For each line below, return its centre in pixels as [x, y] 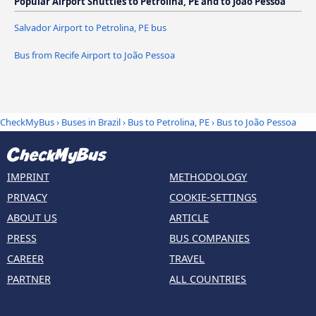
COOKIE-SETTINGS [213, 197]
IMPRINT [28, 176]
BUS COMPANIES [210, 238]
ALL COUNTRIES [208, 279]
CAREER [25, 258]
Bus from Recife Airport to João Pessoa [95, 55]
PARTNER [29, 279]
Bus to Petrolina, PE [169, 122]
